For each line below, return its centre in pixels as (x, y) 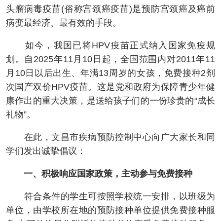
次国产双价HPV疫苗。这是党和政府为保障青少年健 (110, 87)
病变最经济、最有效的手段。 (64, 23)
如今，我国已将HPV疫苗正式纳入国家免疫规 (110, 46)
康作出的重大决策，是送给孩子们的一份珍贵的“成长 (110, 101)
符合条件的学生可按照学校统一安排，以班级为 (110, 197)
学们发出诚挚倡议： (46, 151)
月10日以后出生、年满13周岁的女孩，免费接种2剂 (110, 73)
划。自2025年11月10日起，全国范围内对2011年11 (110, 59)
